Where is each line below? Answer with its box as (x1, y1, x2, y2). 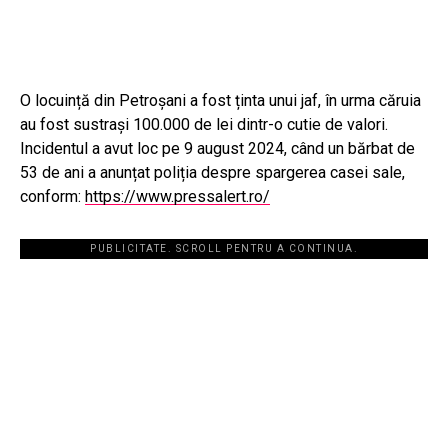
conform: (20, 187, 85, 207)
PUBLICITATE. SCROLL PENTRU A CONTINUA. (90, 243, 358, 255)
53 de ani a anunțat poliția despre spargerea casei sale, (20, 163, 405, 183)
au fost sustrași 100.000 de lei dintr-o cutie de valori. (20, 115, 388, 135)
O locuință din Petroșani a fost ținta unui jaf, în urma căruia (20, 91, 421, 111)
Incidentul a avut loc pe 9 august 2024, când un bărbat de (20, 139, 415, 159)
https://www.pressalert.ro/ (85, 187, 270, 207)
